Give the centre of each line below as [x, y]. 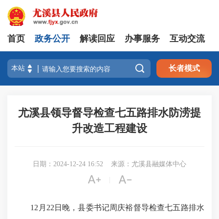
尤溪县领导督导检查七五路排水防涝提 [109, 113]
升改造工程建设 [109, 128]
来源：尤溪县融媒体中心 [149, 164]
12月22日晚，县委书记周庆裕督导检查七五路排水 [109, 208]
